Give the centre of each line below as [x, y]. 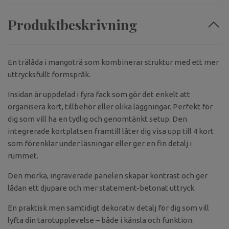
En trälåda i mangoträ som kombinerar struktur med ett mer [113, 62]
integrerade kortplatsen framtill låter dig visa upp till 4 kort [111, 131]
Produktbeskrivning [72, 25]
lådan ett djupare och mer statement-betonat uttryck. [102, 188]
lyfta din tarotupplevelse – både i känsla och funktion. [101, 220]
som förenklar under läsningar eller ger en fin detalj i [100, 144]
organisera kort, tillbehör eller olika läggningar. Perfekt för [110, 107]
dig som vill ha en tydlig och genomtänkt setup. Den [97, 119]
